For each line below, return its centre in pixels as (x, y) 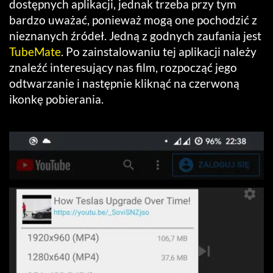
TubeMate (35, 52)
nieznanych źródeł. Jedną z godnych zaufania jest (135, 36)
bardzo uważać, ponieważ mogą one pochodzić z (133, 20)
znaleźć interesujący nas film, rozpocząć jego (123, 68)
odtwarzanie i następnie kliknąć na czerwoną (124, 83)
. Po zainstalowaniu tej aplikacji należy (159, 52)
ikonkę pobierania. (56, 99)
